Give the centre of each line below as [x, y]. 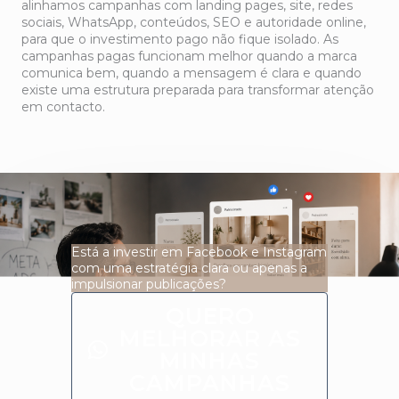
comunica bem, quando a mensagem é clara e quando [191, 73]
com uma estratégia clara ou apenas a [189, 268]
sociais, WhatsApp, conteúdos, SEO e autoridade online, [194, 22]
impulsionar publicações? [149, 284]
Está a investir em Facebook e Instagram [199, 252]
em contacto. [63, 106]
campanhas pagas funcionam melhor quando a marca [189, 56]
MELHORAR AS [210, 338]
